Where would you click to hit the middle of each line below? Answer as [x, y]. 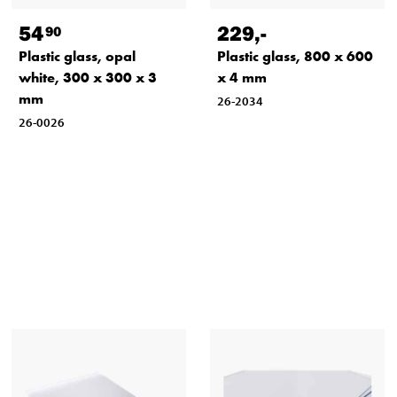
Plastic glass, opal [77, 57]
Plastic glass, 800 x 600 [295, 57]
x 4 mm [241, 78]
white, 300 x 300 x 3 [87, 78]
